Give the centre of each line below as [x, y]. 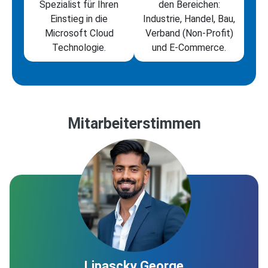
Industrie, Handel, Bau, [189, 19]
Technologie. [79, 48]
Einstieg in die [79, 19]
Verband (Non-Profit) [189, 33]
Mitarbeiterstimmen [134, 124]
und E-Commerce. [189, 48]
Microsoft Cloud [79, 33]
